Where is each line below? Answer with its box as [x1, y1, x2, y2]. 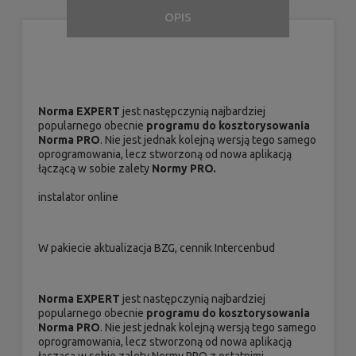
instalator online [38, 191, 118, 204]
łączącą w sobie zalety [38, 162, 152, 176]
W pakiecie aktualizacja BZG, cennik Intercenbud [38, 242, 275, 255]
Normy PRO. [152, 162, 216, 176]
